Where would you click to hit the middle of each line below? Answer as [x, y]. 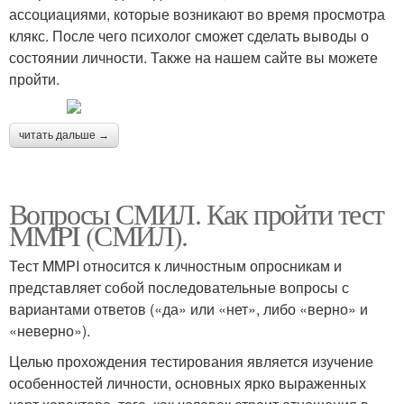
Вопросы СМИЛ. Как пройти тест [197, 213]
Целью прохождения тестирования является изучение [191, 361]
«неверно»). [50, 330]
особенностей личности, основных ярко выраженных [188, 382]
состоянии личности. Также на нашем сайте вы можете [193, 57]
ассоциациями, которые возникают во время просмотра [197, 14]
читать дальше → [64, 135]
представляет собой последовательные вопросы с [179, 287]
